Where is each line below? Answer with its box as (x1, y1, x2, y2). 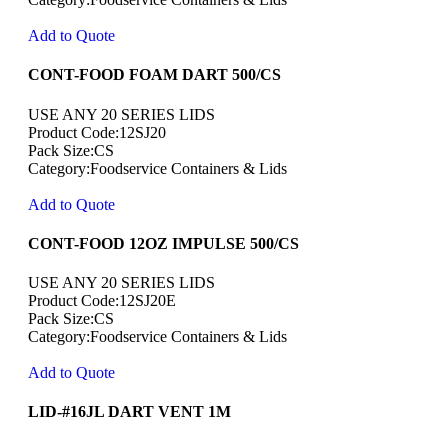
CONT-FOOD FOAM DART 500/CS (28, 66, 281, 84)
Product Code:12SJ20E (28, 292, 176, 310)
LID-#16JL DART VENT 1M (28, 403, 231, 421)
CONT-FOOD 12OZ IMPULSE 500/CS (28, 234, 299, 252)
